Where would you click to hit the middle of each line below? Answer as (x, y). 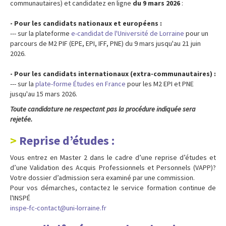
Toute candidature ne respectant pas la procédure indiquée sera (103, 109)
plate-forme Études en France (80, 83)
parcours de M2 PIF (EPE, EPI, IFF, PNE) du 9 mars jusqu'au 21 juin (105, 43)
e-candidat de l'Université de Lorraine (128, 33)
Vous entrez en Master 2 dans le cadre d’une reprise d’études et (113, 157)
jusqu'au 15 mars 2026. (44, 94)
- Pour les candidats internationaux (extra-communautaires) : (113, 73)
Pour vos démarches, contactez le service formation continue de (113, 187)
